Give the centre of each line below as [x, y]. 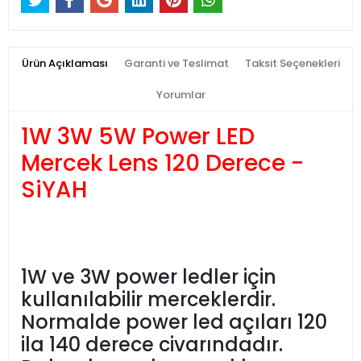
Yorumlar [180, 95]
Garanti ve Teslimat [176, 64]
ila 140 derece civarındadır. [152, 345]
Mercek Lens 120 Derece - [162, 164]
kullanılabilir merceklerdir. [148, 300]
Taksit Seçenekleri [292, 64]
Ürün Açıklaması [64, 64]
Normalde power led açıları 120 [174, 322]
